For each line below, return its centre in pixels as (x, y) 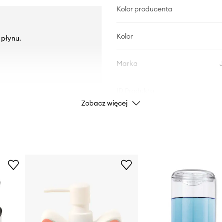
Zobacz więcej (105, 103)
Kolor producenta (144, 9)
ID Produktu (135, 90)
